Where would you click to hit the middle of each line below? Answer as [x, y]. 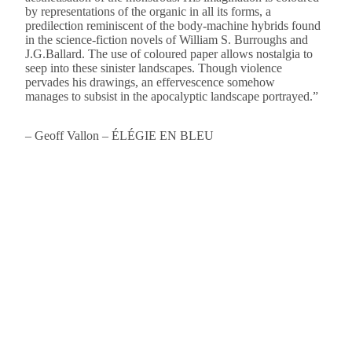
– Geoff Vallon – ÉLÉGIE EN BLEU [119, 136]
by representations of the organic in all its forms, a [148, 11]
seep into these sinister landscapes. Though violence [154, 68]
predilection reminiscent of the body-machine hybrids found [173, 26]
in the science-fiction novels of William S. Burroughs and [167, 40]
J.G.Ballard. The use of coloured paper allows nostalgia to [169, 54]
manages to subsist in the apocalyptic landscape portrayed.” [172, 96]
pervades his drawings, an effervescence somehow [150, 82]
